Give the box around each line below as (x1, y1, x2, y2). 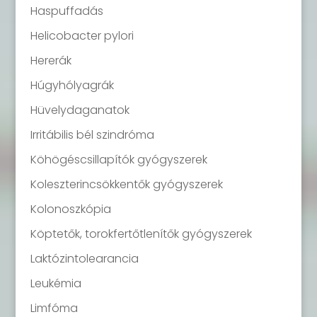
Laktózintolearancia (30, 250, 139, 267)
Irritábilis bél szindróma (30, 127, 154, 143)
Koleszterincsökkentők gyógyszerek (30, 176, 223, 192)
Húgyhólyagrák (30, 77, 114, 93)
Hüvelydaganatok (30, 102, 129, 118)
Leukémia (30, 275, 81, 292)
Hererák (30, 52, 71, 69)
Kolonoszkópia (30, 201, 111, 217)
